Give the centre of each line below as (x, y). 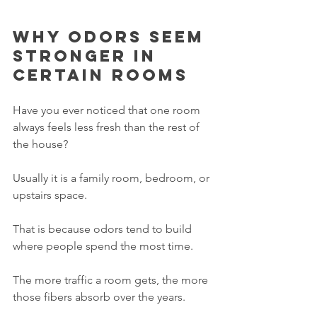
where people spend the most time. (103, 246)
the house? (40, 144)
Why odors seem (112, 37)
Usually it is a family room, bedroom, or (113, 178)
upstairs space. (50, 195)
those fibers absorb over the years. (99, 297)
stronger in (88, 56)
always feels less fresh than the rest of (108, 127)
